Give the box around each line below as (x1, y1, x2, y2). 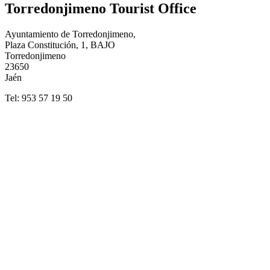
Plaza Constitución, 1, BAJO (5, 39, 115, 50)
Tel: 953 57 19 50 (5, 92, 72, 103)
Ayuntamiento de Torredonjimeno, (5, 28, 136, 39)
